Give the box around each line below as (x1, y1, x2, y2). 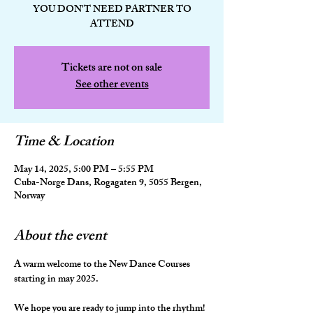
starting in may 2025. (14, 271, 99, 289)
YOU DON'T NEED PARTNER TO (32, 1, 191, 19)
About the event (14, 225, 107, 249)
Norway (14, 188, 45, 205)
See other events (75, 75, 149, 96)
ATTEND (89, 16, 134, 34)
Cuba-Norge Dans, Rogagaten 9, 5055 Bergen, (14, 175, 202, 192)
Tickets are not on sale (61, 59, 162, 79)
